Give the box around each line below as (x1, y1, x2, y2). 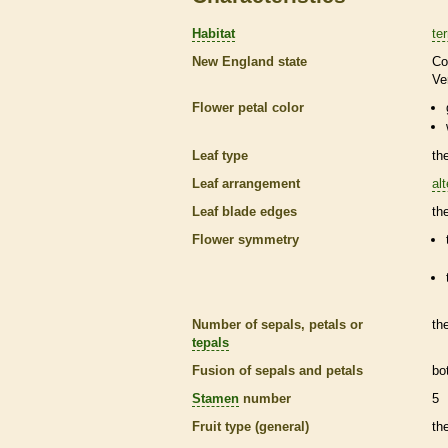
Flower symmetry (192, 232, 299, 248)
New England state (192, 53, 307, 69)
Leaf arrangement (192, 176, 300, 192)
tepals (192, 334, 229, 350)
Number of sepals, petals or (192, 316, 363, 332)
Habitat (192, 25, 235, 41)
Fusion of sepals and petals (192, 362, 363, 378)
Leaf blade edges (192, 204, 297, 220)
